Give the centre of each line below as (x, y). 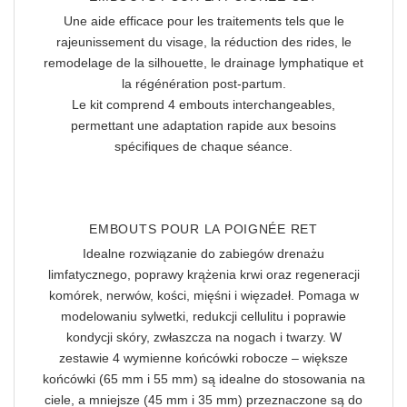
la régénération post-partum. (203, 84)
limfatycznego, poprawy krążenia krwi (155, 275)
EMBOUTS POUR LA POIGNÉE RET (203, 229)
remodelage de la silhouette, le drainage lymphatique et (203, 63)
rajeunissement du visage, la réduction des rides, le (203, 42)
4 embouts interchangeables (250, 105)
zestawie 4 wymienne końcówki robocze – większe (203, 358)
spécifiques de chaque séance (202, 147)
